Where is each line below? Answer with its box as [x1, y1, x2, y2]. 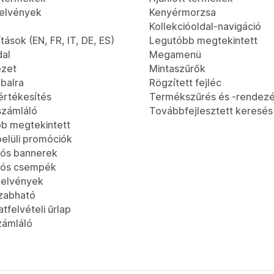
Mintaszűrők [149, 62, 206, 75]
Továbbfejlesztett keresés [149, 105, 273, 117]
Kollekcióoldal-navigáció [149, 20, 261, 32]
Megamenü [149, 48, 201, 61]
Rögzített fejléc [149, 76, 221, 89]
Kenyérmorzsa [149, 6, 216, 18]
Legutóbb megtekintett [149, 34, 257, 46]
